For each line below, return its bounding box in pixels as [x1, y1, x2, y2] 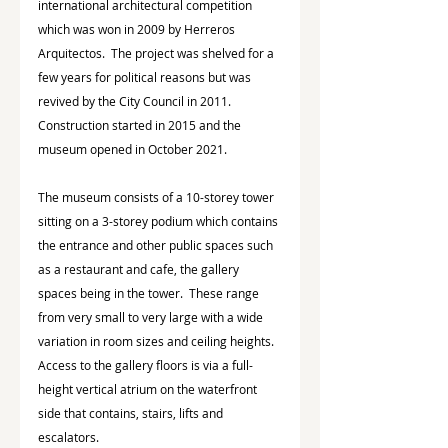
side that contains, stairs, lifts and [38, 405, 226, 422]
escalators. [38, 429, 99, 446]
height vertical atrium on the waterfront [38, 381, 260, 398]
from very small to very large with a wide [38, 309, 266, 326]
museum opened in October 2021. [38, 141, 227, 158]
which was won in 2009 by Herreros [38, 21, 238, 38]
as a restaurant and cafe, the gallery [38, 261, 242, 278]
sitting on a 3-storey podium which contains [38, 213, 281, 230]
